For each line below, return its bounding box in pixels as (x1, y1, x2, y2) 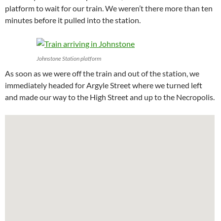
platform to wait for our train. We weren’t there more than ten (5, 3, 213, 13)
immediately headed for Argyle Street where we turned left (5, 80, 202, 90)
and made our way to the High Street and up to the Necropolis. (5, 92, 215, 102)
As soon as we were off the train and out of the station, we (5, 69, 199, 78)
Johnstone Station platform (37, 55, 101, 63)
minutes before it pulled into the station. (5, 15, 141, 25)
